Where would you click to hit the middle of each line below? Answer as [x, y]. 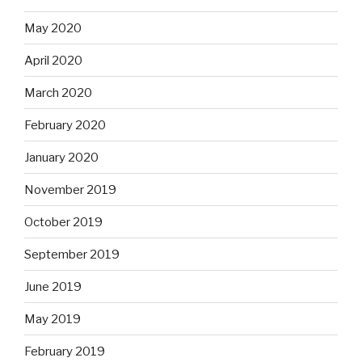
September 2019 [72, 254]
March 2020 [58, 93]
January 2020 [61, 157]
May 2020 [53, 28]
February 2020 [65, 125]
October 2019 [63, 222]
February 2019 [65, 351]
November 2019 [70, 189]
